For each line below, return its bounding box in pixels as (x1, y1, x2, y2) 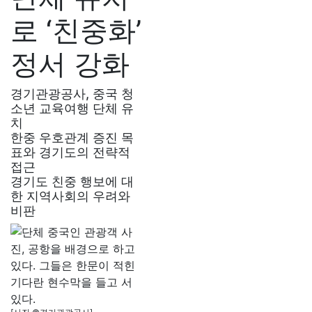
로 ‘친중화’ (10, 13, 141, 47)
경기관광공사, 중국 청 (10, 86, 134, 101)
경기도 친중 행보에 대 (10, 174, 134, 189)
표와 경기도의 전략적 (10, 145, 130, 159)
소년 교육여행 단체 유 (10, 101, 134, 116)
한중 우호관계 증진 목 (10, 130, 134, 145)
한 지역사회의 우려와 (10, 189, 130, 203)
